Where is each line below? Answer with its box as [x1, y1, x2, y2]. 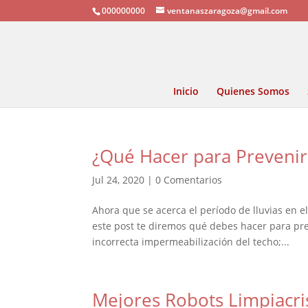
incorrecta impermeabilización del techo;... [92, 235, 290, 248]
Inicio [173, 85, 199, 98]
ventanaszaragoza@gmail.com [167, 5, 288, 16]
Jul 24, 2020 [92, 173, 145, 186]
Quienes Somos [217, 85, 289, 98]
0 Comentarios [155, 173, 223, 186]
